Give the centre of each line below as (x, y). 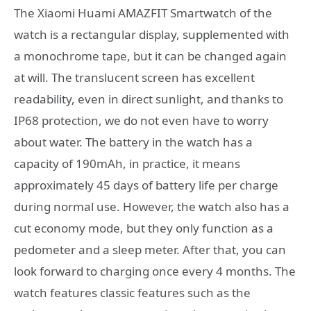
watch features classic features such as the (132, 293)
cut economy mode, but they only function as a (144, 228)
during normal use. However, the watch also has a (152, 207)
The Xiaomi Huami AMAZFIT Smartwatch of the (143, 13)
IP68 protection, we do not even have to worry (141, 121)
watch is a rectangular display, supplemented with (152, 35)
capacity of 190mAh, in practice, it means (127, 164)
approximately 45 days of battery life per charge (146, 185)
